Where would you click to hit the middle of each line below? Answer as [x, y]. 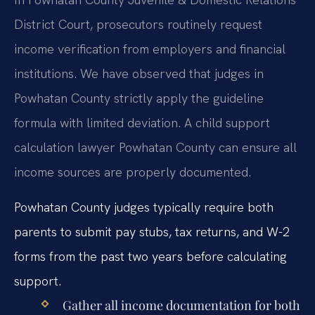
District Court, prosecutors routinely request [138, 25]
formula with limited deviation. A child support [142, 123]
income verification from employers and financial [150, 49]
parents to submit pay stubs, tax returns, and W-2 [152, 231]
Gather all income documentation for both [181, 305]
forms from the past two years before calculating [150, 256]
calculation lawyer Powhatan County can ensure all [155, 148]
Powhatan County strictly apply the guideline [139, 98]
